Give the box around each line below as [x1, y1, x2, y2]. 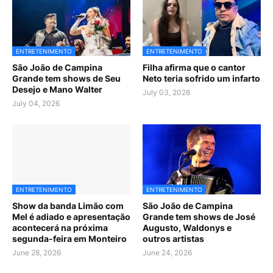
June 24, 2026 [143, 248, 192, 258]
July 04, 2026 [12, 99, 60, 108]
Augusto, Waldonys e [143, 222, 232, 233]
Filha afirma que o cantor [143, 62, 246, 73]
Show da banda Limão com [12, 200, 124, 211]
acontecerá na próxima [12, 222, 108, 233]
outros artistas [143, 233, 204, 244]
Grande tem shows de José [143, 211, 255, 222]
